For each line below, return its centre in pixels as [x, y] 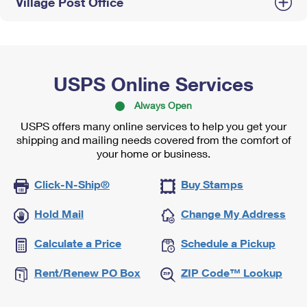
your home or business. [153, 153]
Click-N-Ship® [72, 184]
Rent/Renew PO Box [87, 272]
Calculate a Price [78, 243]
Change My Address [233, 213]
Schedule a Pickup [228, 243]
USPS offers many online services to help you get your [153, 126]
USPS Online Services [153, 84]
